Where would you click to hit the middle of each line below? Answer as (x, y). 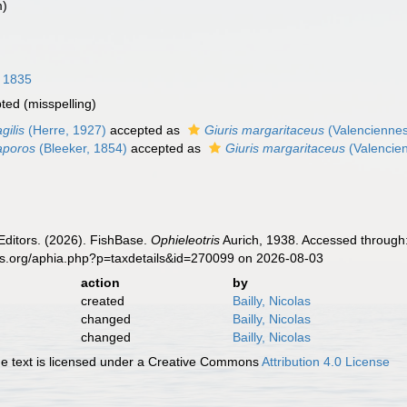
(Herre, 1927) (66, 130)
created (102, 301)
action (100, 283)
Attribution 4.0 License (326, 362)
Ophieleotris (186, 240)
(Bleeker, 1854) (82, 148)
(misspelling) (59, 104)
